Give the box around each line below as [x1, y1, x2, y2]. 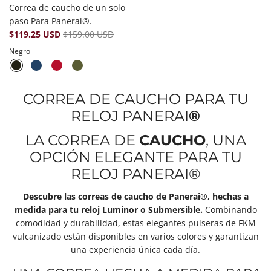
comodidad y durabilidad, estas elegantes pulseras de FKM [15, 217, 256, 229]
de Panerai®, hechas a [155, 191, 249, 202]
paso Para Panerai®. [9, 15, 92, 27]
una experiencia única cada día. [71, 244, 200, 255]
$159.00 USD [63, 28, 114, 40]
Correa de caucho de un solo [9, 2, 125, 13]
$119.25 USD [9, 28, 63, 40]
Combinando [202, 204, 257, 215]
